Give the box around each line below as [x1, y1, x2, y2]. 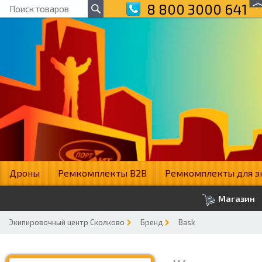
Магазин [216, 194, 255, 204]
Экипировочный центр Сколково [9, 218, 125, 227]
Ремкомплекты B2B [58, 167, 147, 178]
